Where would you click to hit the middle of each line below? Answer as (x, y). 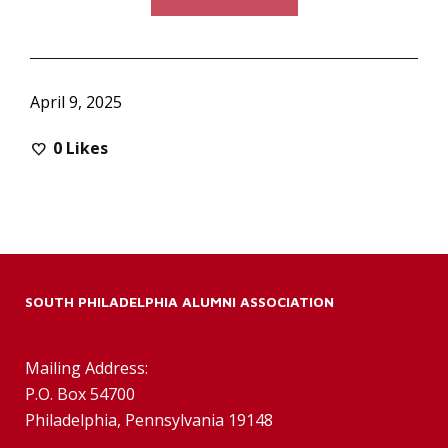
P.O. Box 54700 (80, 393)
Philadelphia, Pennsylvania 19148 (149, 419)
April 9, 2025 (76, 101)
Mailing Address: (86, 367)
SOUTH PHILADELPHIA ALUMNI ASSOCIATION (179, 301)
